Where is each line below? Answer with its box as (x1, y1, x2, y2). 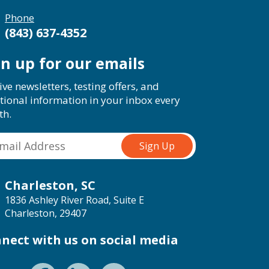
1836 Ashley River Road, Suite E (5, 193, 144, 207)
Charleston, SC (5, 177, 95, 193)
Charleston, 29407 (5, 207, 86, 220)
